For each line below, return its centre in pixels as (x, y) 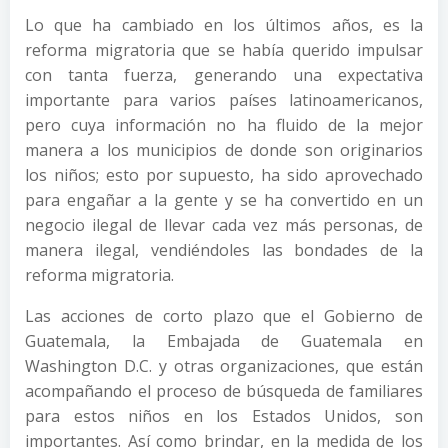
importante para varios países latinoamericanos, (224, 100)
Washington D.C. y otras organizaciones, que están (224, 366)
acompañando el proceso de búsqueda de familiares (224, 391)
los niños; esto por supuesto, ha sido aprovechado (224, 175)
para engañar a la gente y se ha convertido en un (224, 200)
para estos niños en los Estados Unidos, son (224, 416)
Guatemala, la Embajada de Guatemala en (224, 341)
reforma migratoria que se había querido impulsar (224, 50)
